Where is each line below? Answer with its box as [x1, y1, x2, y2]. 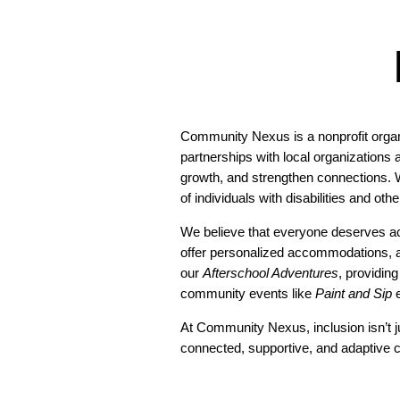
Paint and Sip [315, 285, 392, 301]
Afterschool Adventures [203, 264, 338, 280]
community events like [180, 285, 315, 301]
